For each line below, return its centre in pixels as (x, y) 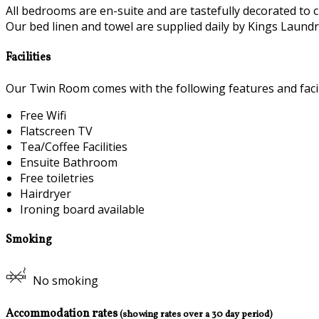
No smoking (66, 281)
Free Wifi (43, 115)
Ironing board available (82, 209)
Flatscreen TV (56, 131)
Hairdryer (46, 193)
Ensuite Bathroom (69, 162)
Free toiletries (57, 178)
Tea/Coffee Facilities (74, 146)
